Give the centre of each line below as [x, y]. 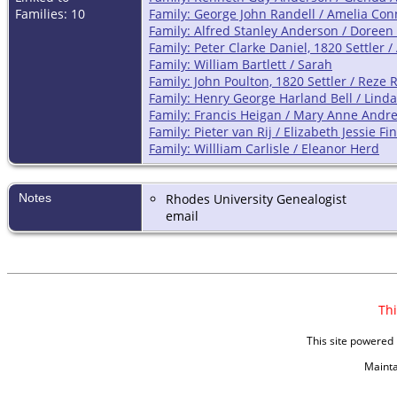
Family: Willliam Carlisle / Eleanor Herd [264, 149]
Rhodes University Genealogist [256, 199]
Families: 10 [50, 14]
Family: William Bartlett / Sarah [241, 65]
